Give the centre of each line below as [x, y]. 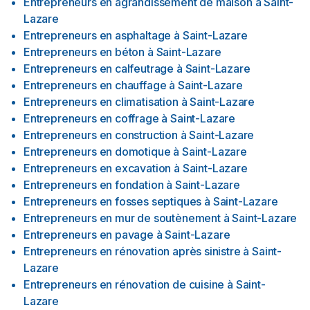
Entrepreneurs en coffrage [91, 118]
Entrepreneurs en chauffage [95, 85]
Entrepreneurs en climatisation [101, 102]
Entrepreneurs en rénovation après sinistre [132, 251]
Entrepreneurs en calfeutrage [99, 69]
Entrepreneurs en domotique [97, 152]
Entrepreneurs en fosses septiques [113, 201]
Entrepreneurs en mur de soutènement [122, 218]
